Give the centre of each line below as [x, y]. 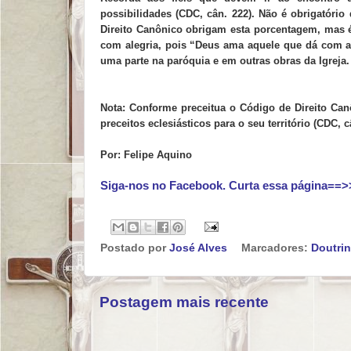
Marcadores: [276, 248]
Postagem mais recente [184, 302]
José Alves [198, 248]
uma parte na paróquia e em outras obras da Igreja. [225, 60]
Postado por [135, 248]
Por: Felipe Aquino [146, 154]
